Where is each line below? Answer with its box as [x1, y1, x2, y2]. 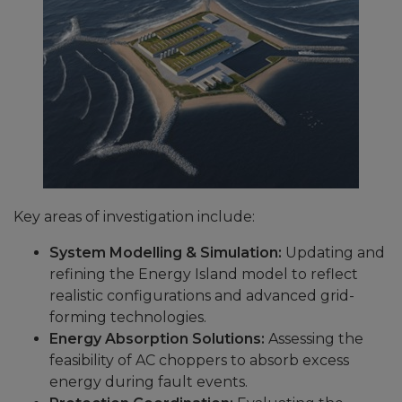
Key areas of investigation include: [13, 208, 255, 225]
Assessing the [265, 330, 363, 347]
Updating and [282, 244, 385, 261]
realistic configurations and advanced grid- [49, 287, 354, 304]
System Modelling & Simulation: [49, 244, 282, 261]
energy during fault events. [49, 373, 248, 390]
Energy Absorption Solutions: [49, 330, 265, 347]
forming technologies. [49, 309, 206, 326]
